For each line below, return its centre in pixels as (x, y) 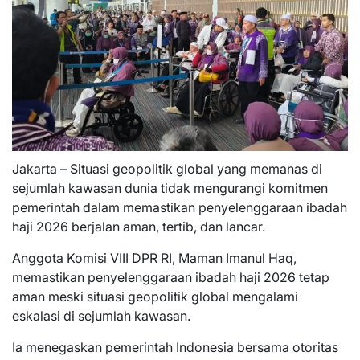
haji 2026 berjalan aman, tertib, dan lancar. (139, 226)
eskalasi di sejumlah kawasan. (101, 315)
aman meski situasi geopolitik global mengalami (155, 296)
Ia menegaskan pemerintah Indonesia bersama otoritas (175, 347)
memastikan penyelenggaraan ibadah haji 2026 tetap (171, 277)
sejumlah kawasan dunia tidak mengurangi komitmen (170, 188)
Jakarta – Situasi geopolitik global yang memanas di (167, 168)
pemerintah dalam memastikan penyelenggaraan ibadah (180, 207)
